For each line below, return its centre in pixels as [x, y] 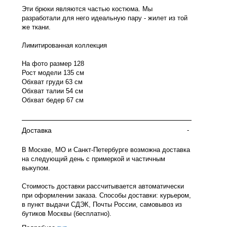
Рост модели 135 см [53, 73]
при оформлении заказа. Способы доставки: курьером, [106, 195]
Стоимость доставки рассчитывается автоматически [103, 186]
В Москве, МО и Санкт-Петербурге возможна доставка [106, 150]
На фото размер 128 [53, 64]
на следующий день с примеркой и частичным [93, 159]
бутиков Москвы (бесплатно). [67, 214]
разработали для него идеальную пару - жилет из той [105, 18]
